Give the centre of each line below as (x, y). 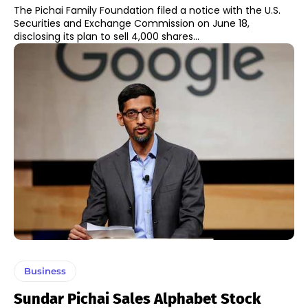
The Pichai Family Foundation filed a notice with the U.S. (147, 11)
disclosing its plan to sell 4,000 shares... (107, 37)
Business (45, 271)
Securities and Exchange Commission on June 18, (132, 24)
